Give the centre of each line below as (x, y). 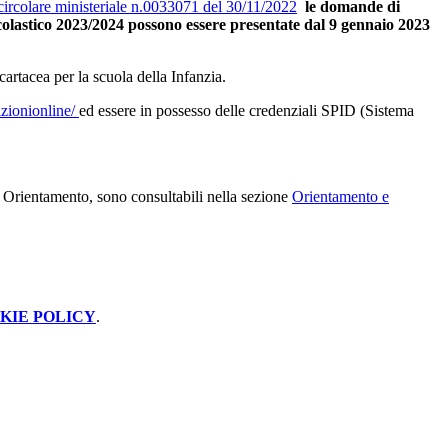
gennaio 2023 (385, 25)
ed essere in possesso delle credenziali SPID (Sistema (246, 111)
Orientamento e (340, 197)
